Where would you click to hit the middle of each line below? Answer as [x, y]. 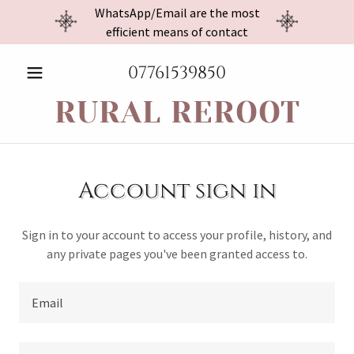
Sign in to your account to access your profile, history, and [177, 235]
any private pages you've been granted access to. [177, 254]
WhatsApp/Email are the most [177, 13]
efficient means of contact [177, 32]
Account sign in [177, 191]
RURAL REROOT [177, 112]
